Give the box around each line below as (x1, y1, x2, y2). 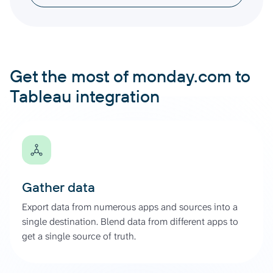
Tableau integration (10, 85, 160, 107)
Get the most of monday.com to (10, 65, 250, 87)
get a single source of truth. (22, 229, 136, 243)
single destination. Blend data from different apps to (22, 214, 238, 228)
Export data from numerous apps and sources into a (22, 200, 238, 213)
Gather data (22, 178, 95, 196)
